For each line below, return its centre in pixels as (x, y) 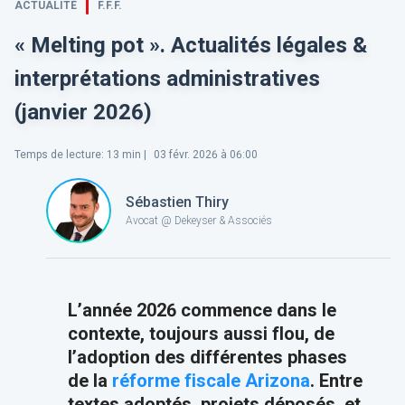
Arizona (277, 380)
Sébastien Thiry (177, 202)
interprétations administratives (167, 78)
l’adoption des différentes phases (207, 357)
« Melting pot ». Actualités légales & (191, 45)
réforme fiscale (176, 380)
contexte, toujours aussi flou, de (201, 333)
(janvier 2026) (83, 112)
